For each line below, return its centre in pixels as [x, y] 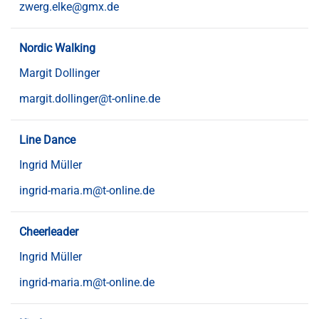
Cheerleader [49, 232]
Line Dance [47, 140]
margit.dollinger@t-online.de [90, 99]
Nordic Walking [57, 48]
